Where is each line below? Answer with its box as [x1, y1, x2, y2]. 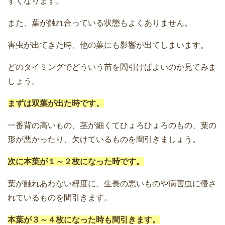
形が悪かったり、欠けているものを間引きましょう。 [8, 135, 200, 144]
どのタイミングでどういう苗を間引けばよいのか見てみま [8, 63, 216, 72]
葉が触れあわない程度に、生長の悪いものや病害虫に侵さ [8, 179, 216, 188]
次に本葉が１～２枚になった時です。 [8, 157, 144, 166]
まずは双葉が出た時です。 [8, 99, 104, 108]
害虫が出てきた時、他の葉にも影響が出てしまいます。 [8, 41, 208, 50]
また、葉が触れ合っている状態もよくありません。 [8, 19, 192, 28]
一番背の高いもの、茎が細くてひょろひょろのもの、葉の [8, 121, 216, 130]
